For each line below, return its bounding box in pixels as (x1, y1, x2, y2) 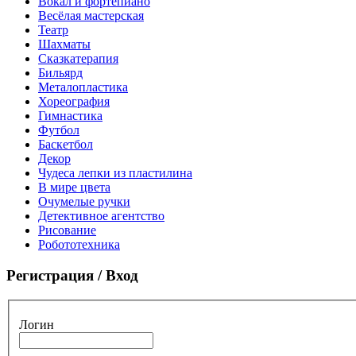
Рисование (38, 223, 96, 238)
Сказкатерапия (38, 52, 118, 66)
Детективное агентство (38, 209, 164, 223)
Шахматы (38, 37, 91, 52)
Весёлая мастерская (38, 9, 144, 23)
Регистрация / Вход (6, 267, 138, 284)
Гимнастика (38, 109, 103, 123)
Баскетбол (38, 137, 93, 152)
